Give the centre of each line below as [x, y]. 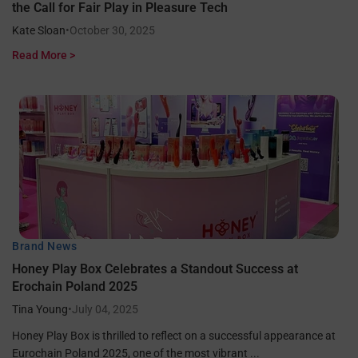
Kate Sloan [39, 30]
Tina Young [40, 309]
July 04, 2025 [105, 309]
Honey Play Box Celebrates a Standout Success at [155, 269]
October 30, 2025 [112, 30]
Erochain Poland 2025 [75, 286]
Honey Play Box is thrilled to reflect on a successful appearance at [174, 336]
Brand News [44, 246]
